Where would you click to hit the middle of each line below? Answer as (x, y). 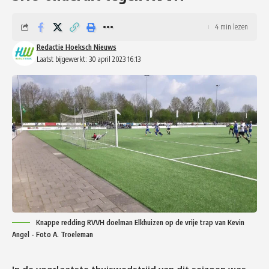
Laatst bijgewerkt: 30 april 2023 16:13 (88, 59)
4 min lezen (231, 26)
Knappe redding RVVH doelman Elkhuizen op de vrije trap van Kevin (140, 223)
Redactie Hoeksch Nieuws (76, 47)
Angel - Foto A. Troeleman (53, 235)
